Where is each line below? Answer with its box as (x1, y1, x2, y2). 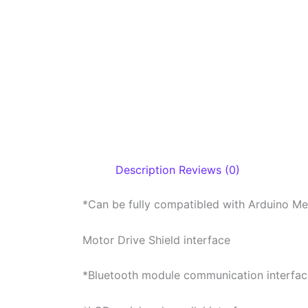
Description (115, 163, 175, 177)
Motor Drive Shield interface (82, 232, 230, 247)
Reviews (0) (179, 163, 240, 177)
